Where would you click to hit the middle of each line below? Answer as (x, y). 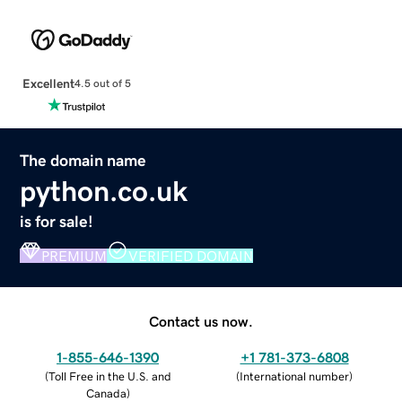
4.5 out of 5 (102, 84)
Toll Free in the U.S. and (109, 376)
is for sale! (57, 221)
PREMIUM (74, 255)
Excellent (48, 83)
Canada (106, 393)
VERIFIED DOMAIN (191, 255)
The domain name (83, 160)
